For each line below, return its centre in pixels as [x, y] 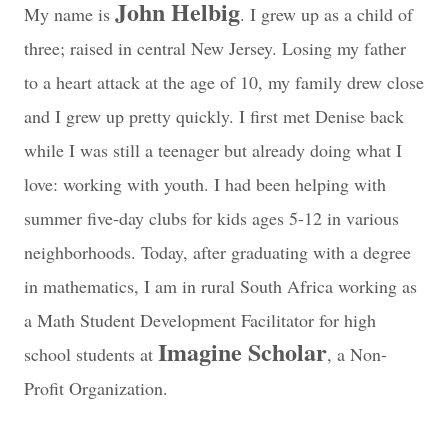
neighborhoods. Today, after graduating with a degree [217, 252]
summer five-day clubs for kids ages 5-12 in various [211, 218]
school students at [91, 354]
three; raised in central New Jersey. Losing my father [215, 48]
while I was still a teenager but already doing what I [213, 150]
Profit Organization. [99, 388]
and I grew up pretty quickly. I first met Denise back [214, 116]
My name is [69, 14]
